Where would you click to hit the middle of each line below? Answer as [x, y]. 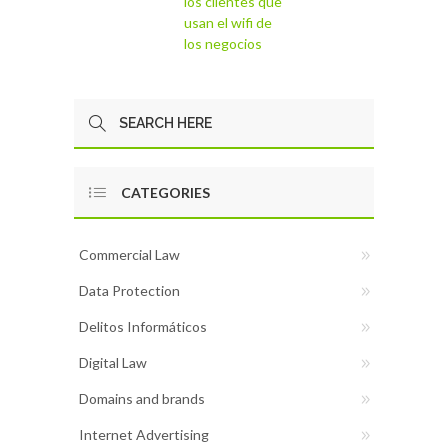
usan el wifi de [228, 22]
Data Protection [129, 290]
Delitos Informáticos [143, 326]
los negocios [223, 43]
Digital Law [113, 362]
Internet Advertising [144, 434]
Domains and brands [142, 398]
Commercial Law [129, 254]
